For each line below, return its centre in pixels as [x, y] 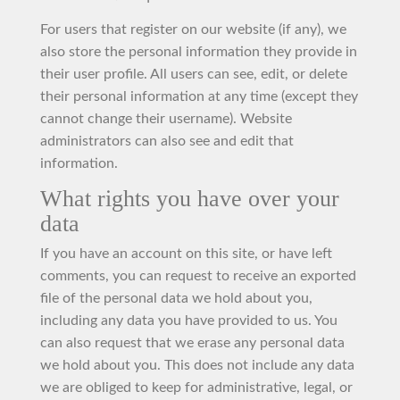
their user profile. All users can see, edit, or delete [194, 74]
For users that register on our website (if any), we [193, 29]
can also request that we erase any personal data [192, 342]
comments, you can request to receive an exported [198, 275]
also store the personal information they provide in [199, 52]
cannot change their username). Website [166, 119]
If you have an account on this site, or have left [186, 253]
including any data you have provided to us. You [189, 320]
